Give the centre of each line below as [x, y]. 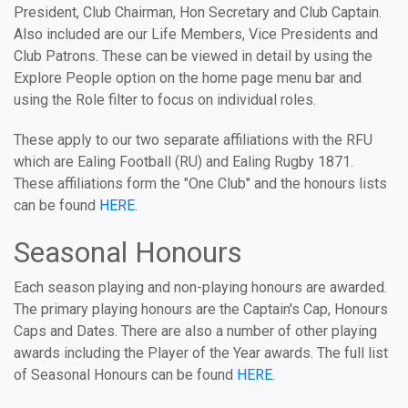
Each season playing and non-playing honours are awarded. [200, 287]
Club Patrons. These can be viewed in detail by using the [193, 56]
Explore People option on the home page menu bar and [188, 78]
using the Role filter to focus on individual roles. [165, 100]
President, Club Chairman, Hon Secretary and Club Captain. [198, 12]
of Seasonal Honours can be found [125, 375]
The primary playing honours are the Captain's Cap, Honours [201, 309]
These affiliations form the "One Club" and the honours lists [200, 184]
